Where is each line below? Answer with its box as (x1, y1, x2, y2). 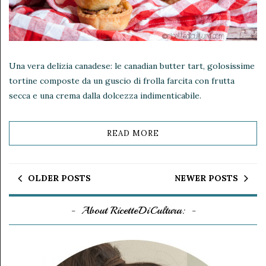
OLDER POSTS (28, 172, 91, 183)
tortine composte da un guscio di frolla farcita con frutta (9, 75, 235, 86)
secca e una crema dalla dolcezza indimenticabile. (9, 90, 201, 101)
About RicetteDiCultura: (81, 203, 185, 217)
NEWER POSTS (175, 172, 238, 183)
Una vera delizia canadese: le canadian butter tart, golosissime (9, 60, 255, 71)
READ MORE (107, 128, 159, 138)
